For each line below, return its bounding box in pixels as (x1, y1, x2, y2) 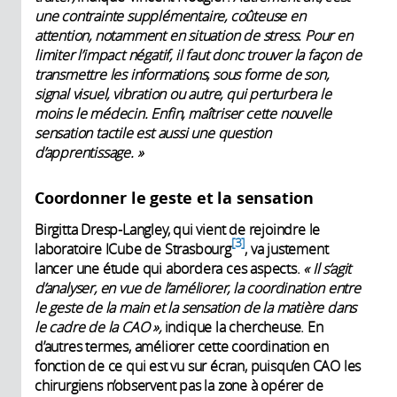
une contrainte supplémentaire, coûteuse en (35, 6, 306, 27)
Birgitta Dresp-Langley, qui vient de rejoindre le (35, 220, 321, 240)
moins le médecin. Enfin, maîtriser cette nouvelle (35, 104, 332, 124)
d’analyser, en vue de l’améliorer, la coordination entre (35, 278, 361, 299)
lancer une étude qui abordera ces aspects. (35, 259, 304, 279)
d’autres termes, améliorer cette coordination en (35, 337, 329, 357)
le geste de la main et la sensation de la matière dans (35, 298, 357, 318)
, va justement (245, 239, 329, 260)
